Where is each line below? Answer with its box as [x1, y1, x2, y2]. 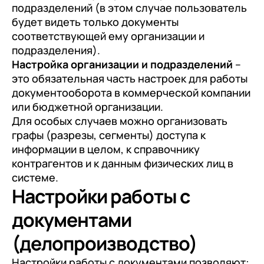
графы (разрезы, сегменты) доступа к [12, 127, 206, 142]
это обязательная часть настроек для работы [12, 71, 247, 85]
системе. [12, 170, 58, 184]
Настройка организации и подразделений [12, 57, 233, 71]
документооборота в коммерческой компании [12, 85, 250, 100]
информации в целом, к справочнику [12, 141, 200, 156]
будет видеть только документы [12, 14, 179, 29]
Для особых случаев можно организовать [12, 113, 227, 128]
